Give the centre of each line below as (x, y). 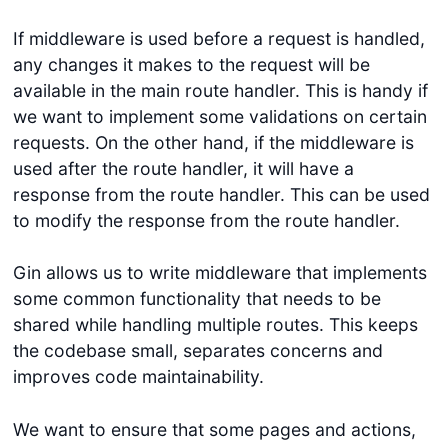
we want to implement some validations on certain (219, 117)
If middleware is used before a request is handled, (218, 39)
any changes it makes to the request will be (191, 65)
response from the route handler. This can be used (221, 195)
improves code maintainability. (138, 377)
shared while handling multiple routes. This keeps (215, 325)
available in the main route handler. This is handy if (220, 91)
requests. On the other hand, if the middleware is (213, 143)
